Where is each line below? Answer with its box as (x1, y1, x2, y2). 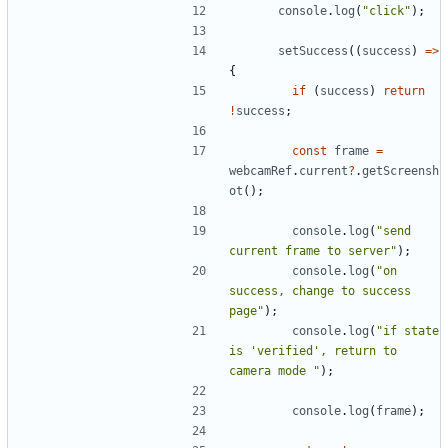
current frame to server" (229, 244, 397, 259)
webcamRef (229, 164, 292, 179)
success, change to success (229, 284, 411, 299)
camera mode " (229, 364, 320, 379)
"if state (376, 324, 439, 339)
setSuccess (278, 44, 348, 59)
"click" (362, 4, 411, 19)
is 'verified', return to (229, 344, 397, 359)
